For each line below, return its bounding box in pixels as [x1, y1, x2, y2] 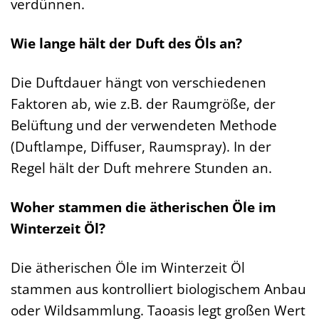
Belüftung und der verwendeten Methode [11, 115, 277, 135]
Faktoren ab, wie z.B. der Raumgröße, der [11, 94, 276, 114]
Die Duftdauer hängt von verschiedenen [11, 73, 266, 93]
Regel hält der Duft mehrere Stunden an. [11, 158, 272, 178]
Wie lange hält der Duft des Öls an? [11, 33, 242, 53]
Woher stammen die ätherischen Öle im [11, 197, 276, 217]
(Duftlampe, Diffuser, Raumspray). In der [11, 137, 271, 157]
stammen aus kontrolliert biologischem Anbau [11, 279, 306, 299]
